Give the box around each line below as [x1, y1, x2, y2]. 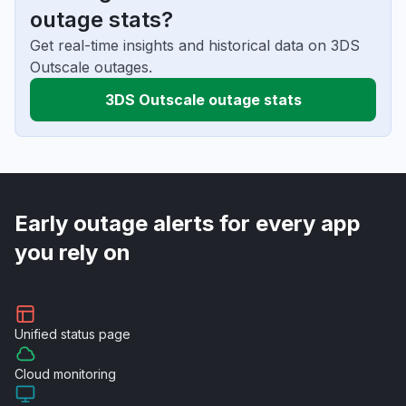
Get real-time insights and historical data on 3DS [30, 36, 360, 54]
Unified [14, 326, 61, 342]
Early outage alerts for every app [14, 210, 361, 237]
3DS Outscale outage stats [104, 91, 302, 109]
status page [61, 326, 130, 342]
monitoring [53, 366, 116, 382]
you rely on [14, 239, 130, 266]
